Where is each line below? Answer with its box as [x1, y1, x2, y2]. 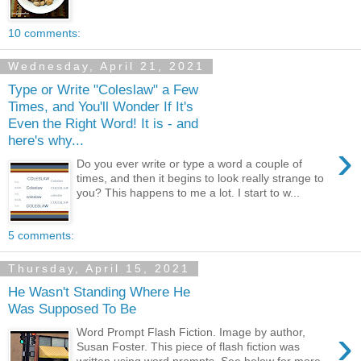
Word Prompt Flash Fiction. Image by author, [77, 325, 306, 338]
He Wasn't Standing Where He [8, 284, 190, 301]
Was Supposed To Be [8, 301, 136, 317]
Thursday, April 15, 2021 [8, 262, 190, 276]
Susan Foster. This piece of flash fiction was [77, 339, 301, 353]
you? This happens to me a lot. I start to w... [77, 185, 301, 199]
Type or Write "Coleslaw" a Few [8, 81, 198, 98]
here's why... [8, 132, 84, 149]
